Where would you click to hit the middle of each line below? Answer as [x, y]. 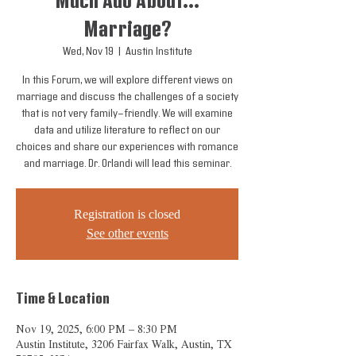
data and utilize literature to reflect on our [127, 130]
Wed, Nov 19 [88, 52]
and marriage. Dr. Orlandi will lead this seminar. [127, 164]
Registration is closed [127, 214]
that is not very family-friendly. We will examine [127, 114]
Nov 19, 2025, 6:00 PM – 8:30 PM [97, 329]
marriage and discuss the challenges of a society [127, 97]
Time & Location [63, 299]
